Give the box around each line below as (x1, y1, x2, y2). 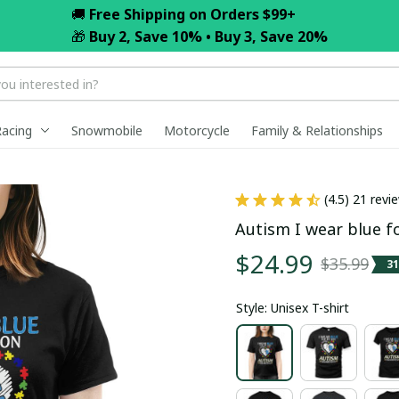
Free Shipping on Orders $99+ (89, 4, 296, 24)
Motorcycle (164, 121, 230, 139)
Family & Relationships (251, 121, 383, 139)
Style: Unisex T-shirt (236, 299, 349, 316)
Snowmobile (71, 121, 142, 139)
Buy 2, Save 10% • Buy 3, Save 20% (89, 27, 328, 46)
